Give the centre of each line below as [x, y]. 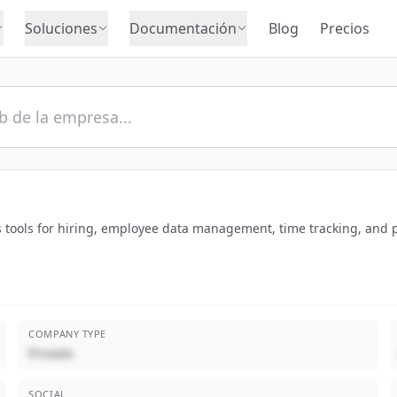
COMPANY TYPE [67, 334]
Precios [345, 28]
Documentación [183, 28]
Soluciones [61, 28]
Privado [51, 353]
